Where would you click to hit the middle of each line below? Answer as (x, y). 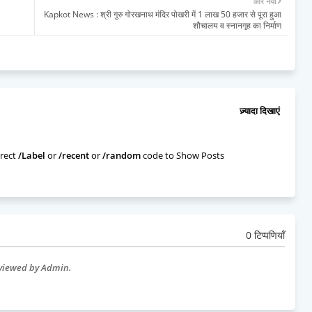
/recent (74, 155)
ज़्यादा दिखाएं (260, 111)
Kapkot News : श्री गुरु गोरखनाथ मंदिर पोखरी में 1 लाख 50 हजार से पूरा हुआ (163, 14)
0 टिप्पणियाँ (265, 235)
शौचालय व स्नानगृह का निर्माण (237, 25)
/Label (32, 155)
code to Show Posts (182, 155)
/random (122, 155)
